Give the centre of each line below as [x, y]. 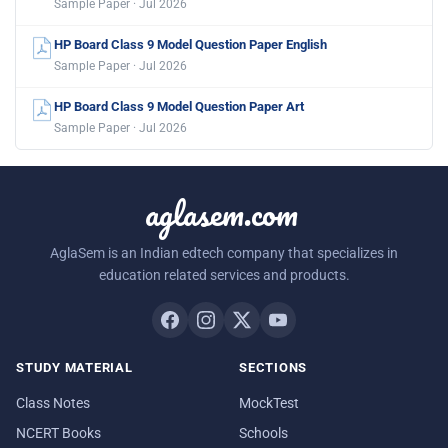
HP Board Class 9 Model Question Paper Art [179, 106]
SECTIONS [273, 368]
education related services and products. [224, 275]
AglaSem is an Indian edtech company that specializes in [224, 253]
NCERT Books [58, 432]
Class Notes [53, 402]
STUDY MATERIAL [74, 368]
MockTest [269, 402]
